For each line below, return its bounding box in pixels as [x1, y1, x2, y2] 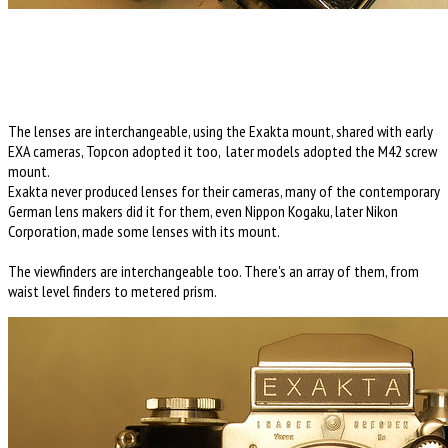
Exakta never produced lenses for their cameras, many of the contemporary [8, 180, 440, 201]
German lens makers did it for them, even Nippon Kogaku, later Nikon [8, 200, 398, 221]
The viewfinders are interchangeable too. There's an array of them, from [8, 260, 419, 281]
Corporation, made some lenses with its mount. [8, 220, 280, 241]
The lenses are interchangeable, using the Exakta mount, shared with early [8, 120, 433, 141]
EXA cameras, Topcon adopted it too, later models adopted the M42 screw [8, 140, 437, 161]
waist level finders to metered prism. [8, 280, 217, 301]
